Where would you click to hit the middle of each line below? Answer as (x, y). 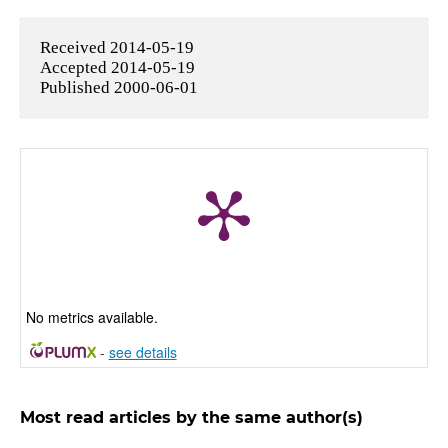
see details (142, 351)
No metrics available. (91, 316)
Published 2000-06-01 (118, 87)
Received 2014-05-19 (116, 47)
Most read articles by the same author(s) (191, 417)
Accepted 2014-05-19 (117, 67)
